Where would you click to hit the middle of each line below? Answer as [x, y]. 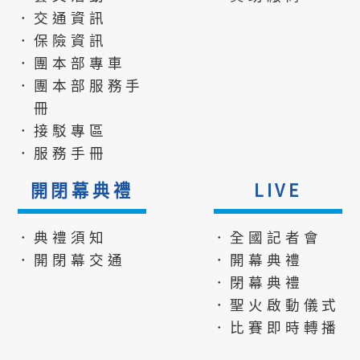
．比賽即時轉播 [276, 326]
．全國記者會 [267, 236]
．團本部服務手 [80, 84]
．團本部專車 [71, 62]
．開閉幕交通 [71, 259]
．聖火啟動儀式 [276, 304]
